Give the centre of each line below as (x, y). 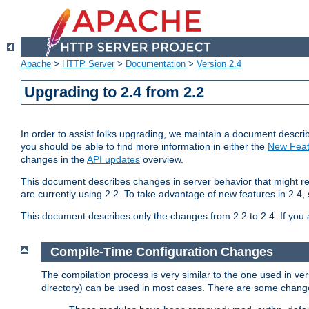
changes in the (54, 160)
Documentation (156, 64)
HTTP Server (88, 64)
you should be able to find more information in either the (144, 147)
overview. (162, 160)
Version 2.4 (219, 64)
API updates (113, 160)
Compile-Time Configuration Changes (161, 252)
